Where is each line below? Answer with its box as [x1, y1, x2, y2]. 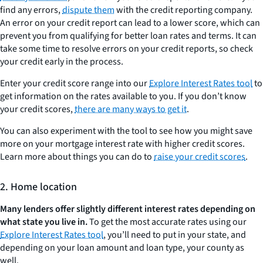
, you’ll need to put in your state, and [103, 228, 246, 242]
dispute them [62, 4, 114, 17]
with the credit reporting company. [114, 4, 252, 17]
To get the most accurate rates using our [87, 215, 247, 229]
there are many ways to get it [75, 103, 187, 116]
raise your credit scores [154, 150, 245, 164]
